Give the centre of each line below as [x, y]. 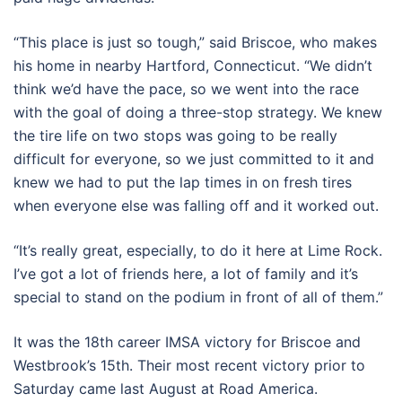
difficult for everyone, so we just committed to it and [194, 158]
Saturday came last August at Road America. [166, 388]
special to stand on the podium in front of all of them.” [198, 297]
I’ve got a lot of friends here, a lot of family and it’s [186, 273]
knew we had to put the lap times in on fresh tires [183, 182]
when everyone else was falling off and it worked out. [196, 205]
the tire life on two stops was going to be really [175, 135]
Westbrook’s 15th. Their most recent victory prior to [189, 365]
